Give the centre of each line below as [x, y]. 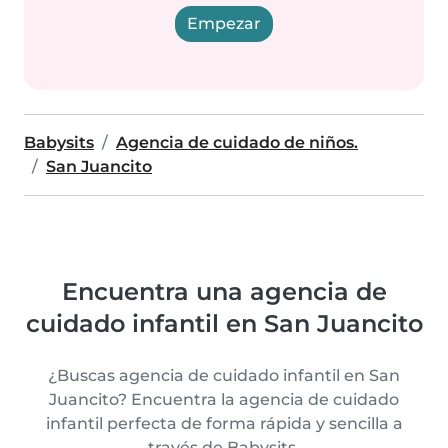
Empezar [224, 23]
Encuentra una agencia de [224, 291]
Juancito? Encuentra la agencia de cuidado [224, 399]
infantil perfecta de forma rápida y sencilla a [224, 423]
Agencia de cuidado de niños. [237, 142]
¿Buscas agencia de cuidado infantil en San [224, 375]
